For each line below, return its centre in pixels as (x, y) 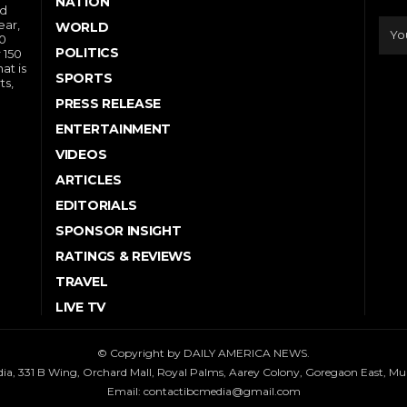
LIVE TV (80, 307)
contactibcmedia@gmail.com (222, 391)
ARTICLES (89, 179)
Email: (125, 391)
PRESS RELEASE (109, 103)
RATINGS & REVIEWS (124, 256)
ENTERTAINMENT (114, 129)
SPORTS (84, 78)
